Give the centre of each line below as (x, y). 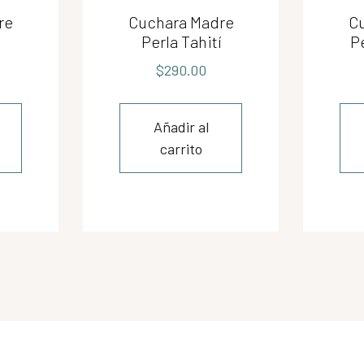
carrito (181, 149)
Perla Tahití (181, 41)
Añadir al (181, 127)
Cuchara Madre (181, 22)
